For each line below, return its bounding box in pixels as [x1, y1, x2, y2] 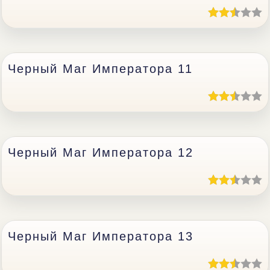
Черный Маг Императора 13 [8, 230, 194, 243]
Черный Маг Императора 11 [8, 62, 193, 75]
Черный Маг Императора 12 [8, 146, 194, 159]
